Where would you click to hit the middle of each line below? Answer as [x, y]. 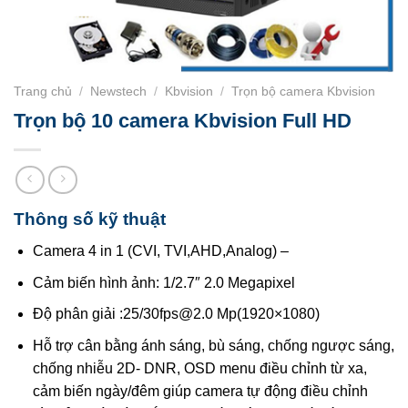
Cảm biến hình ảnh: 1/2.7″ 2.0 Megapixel [163, 282]
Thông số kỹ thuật [90, 219]
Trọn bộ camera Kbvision [304, 92]
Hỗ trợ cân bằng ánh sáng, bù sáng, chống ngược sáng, [213, 345]
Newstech [119, 92]
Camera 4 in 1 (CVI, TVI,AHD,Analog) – [160, 251]
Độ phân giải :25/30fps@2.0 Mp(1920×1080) [176, 314]
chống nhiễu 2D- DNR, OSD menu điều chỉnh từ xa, [199, 368]
